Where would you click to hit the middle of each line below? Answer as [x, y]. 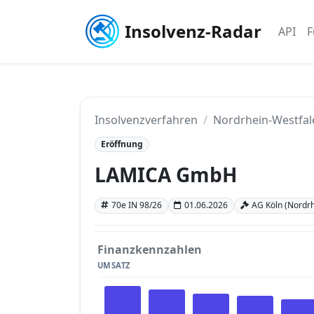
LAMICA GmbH [166, 175]
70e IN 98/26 [136, 205]
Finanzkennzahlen [150, 249]
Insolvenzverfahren [146, 120]
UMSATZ [114, 265]
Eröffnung [122, 144]
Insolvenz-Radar [193, 31]
